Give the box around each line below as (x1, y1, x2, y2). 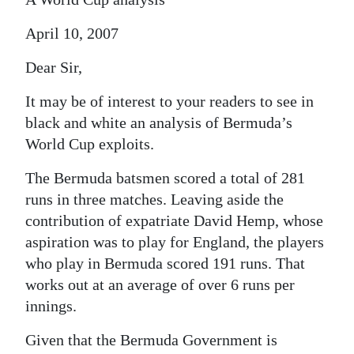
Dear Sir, (25, 58, 82, 76)
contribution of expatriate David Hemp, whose (25, 212, 323, 229)
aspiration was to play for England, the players (25, 233, 324, 250)
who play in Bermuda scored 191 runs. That (25, 254, 305, 272)
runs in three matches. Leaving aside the (25, 190, 284, 208)
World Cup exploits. (25, 135, 154, 153)
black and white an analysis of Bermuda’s (25, 114, 292, 131)
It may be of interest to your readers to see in (25, 92, 314, 110)
